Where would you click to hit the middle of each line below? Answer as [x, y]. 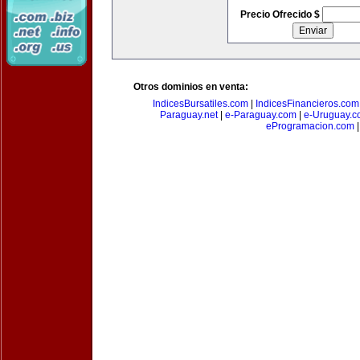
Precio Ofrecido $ [281, 14]
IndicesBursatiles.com [200, 104]
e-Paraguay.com [260, 115]
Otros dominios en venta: [191, 87]
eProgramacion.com [310, 126]
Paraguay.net [188, 115]
